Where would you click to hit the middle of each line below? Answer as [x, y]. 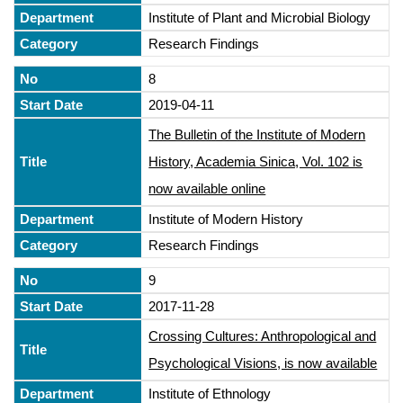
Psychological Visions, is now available [263, 363]
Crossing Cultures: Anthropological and [263, 336]
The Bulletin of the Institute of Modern [257, 134]
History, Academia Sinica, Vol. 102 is [256, 161]
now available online [207, 188]
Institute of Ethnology [210, 393]
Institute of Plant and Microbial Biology [260, 17]
